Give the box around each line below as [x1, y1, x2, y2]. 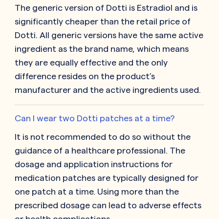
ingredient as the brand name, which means [15, 44, 189, 54]
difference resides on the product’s [15, 71, 155, 81]
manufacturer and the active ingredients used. [15, 85, 201, 95]
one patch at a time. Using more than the [15, 187, 179, 197]
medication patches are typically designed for [15, 173, 198, 183]
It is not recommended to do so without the [15, 132, 191, 142]
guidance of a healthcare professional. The [15, 146, 185, 155]
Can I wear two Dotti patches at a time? [15, 113, 175, 123]
